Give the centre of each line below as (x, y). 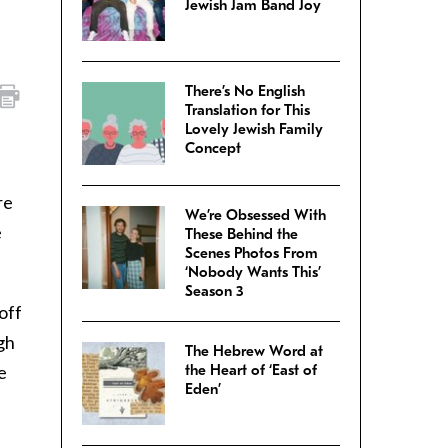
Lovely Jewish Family (254, 129)
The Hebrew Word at (254, 351)
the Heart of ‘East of (251, 370)
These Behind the (241, 234)
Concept (213, 148)
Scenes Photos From (251, 253)
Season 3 (214, 291)
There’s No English (245, 91)
